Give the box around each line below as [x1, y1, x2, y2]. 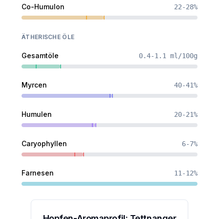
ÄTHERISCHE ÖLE [22, 33, 75, 41]
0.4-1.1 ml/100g [139, 52, 197, 60]
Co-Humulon [22, 2, 65, 11]
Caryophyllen [22, 139, 67, 148]
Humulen [22, 110, 52, 118]
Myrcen [22, 81, 47, 89]
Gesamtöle [22, 51, 59, 60]
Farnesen [22, 169, 54, 177]
